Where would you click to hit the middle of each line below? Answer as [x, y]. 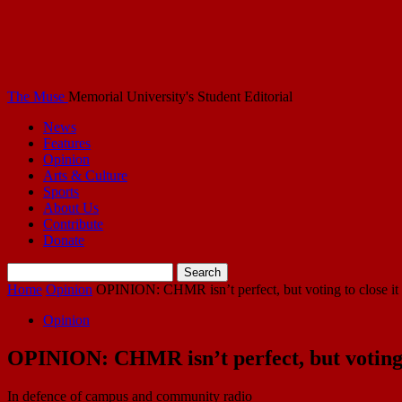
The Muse [36, 96]
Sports [61, 192]
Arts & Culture [85, 175]
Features [67, 143]
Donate [64, 240]
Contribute [73, 224]
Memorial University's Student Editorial [180, 96]
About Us [71, 208]
